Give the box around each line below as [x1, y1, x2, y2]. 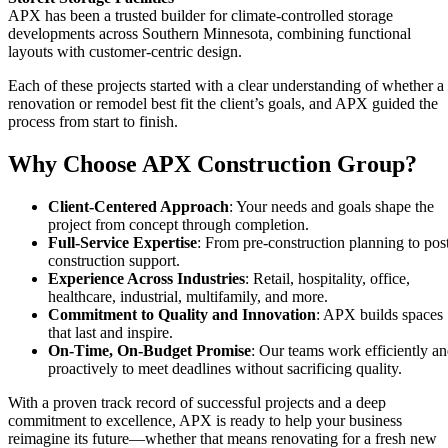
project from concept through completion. [48, 216, 309, 234]
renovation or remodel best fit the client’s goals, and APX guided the [8, 95, 438, 113]
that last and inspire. [48, 324, 173, 342]
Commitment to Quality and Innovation [48, 306, 316, 324]
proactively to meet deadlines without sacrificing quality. [48, 360, 402, 378]
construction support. [48, 252, 180, 270]
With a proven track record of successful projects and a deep [8, 394, 386, 412]
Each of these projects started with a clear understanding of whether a [8, 77, 444, 95]
